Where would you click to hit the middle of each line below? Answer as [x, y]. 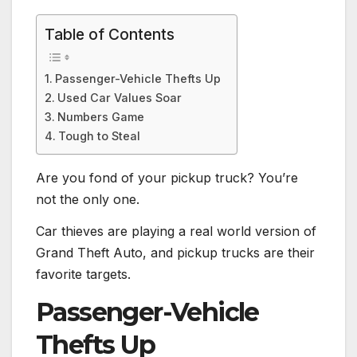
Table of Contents [110, 35]
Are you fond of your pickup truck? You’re [167, 178]
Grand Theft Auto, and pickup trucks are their [175, 253]
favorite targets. [83, 275]
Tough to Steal [99, 136]
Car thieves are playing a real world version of [176, 231]
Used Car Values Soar [119, 98]
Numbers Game [100, 117]
